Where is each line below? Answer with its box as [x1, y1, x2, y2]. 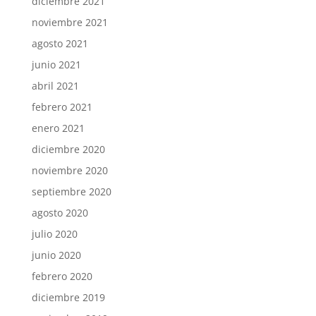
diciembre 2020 [31, 142, 105, 156]
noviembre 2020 [31, 163, 108, 177]
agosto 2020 [31, 205, 88, 219]
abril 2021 [31, 78, 79, 92]
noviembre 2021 [31, 15, 108, 29]
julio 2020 [31, 226, 78, 241]
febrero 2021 [31, 99, 92, 114]
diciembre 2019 [31, 290, 105, 304]
